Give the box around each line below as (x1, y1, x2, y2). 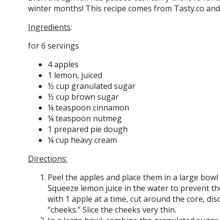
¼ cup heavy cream (48, 135, 117, 145)
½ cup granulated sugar (48, 81, 136, 91)
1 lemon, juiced (48, 70, 102, 81)
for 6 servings (28, 40, 79, 51)
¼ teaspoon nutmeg (48, 113, 122, 124)
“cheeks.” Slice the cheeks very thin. (48, 204, 176, 215)
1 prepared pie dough (48, 124, 128, 135)
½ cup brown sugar (48, 91, 119, 102)
